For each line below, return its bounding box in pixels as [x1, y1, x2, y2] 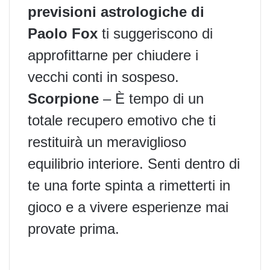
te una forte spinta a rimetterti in [28, 177, 230, 193]
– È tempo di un [99, 90, 204, 107]
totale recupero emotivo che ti [28, 111, 216, 128]
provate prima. [28, 220, 119, 237]
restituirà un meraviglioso [28, 133, 186, 150]
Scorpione [28, 90, 99, 107]
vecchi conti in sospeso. [28, 68, 179, 85]
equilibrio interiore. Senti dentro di [28, 155, 240, 172]
